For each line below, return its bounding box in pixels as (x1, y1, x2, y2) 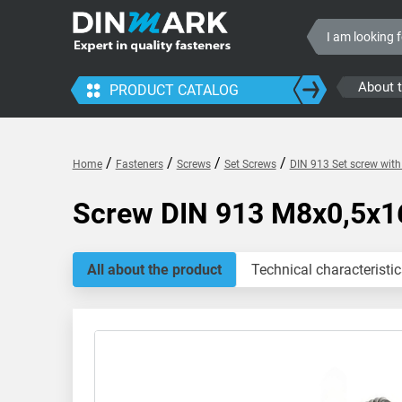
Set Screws (223, 158, 276, 170)
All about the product (86, 261, 222, 278)
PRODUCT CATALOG (109, 82, 239, 99)
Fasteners (115, 158, 163, 170)
